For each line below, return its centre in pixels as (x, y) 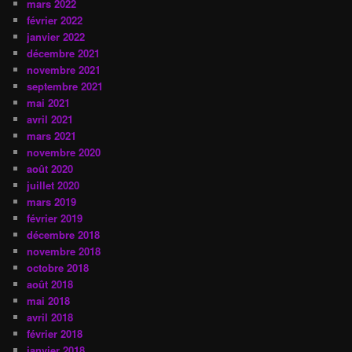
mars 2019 (52, 201)
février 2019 (55, 218)
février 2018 (55, 333)
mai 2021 (49, 102)
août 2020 (50, 168)
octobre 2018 (58, 267)
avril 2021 (50, 119)
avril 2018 (50, 317)
